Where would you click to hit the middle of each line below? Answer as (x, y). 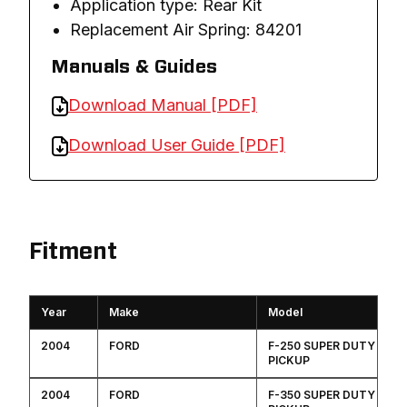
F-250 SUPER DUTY (322, 346)
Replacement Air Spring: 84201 (186, 30)
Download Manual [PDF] (163, 105)
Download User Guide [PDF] (177, 145)
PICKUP (289, 361)
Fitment (73, 253)
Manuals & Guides (135, 68)
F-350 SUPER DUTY (322, 395)
